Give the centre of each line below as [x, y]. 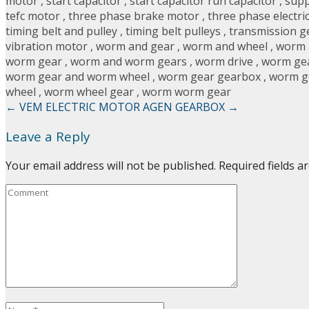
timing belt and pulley [61, 31]
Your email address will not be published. [111, 165]
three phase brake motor [134, 16]
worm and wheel [225, 47]
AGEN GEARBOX [185, 107]
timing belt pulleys [173, 31]
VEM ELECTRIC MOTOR [78, 107]
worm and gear [135, 47]
